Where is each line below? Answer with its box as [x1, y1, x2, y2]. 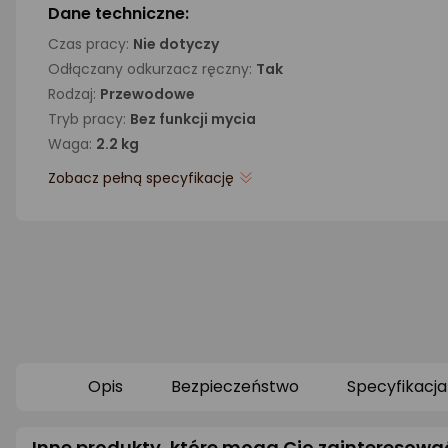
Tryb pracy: [48, 109, 130, 129]
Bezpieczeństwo [171, 375, 299, 398]
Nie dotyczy [133, 34, 219, 54]
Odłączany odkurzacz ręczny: [48, 59, 256, 79]
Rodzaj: [48, 84, 100, 104]
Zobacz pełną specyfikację [48, 168, 234, 188]
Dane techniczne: [48, 2, 189, 25]
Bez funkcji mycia [130, 109, 256, 129]
